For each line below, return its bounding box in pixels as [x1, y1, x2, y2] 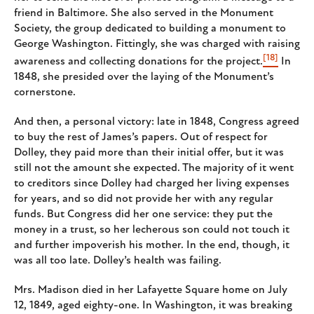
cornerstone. [14, 86, 76, 98]
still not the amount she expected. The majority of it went [14, 162, 294, 174]
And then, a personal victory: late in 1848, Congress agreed [14, 116, 299, 128]
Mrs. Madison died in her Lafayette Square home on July [14, 284, 287, 296]
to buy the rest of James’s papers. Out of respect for [14, 131, 268, 143]
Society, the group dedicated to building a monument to [14, 22, 286, 34]
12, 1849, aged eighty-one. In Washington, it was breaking [14, 299, 292, 311]
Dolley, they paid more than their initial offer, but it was [14, 146, 284, 158]
